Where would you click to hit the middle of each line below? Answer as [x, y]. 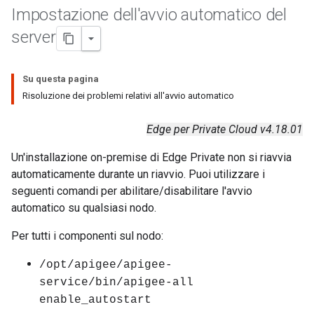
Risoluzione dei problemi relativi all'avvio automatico [128, 96]
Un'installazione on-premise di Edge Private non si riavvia [151, 157]
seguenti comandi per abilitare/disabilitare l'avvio [132, 191]
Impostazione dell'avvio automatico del [149, 15]
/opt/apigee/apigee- [106, 265]
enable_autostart [95, 300]
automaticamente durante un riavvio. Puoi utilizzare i [138, 174]
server [34, 37]
